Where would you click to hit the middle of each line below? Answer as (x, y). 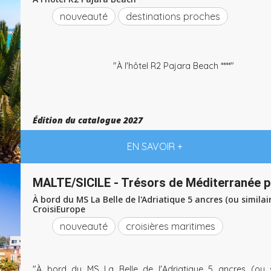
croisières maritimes (171, 226)
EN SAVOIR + (155, 146)
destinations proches (173, 16)
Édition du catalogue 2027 (88, 120)
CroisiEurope (59, 209)
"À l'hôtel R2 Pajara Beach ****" (174, 66)
